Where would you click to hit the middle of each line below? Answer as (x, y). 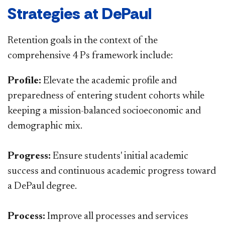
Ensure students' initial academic (120, 156)
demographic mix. (45, 126)
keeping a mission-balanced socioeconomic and (104, 111)
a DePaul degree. (42, 186)
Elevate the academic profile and (109, 81)
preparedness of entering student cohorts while (106, 96)
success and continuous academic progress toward (112, 171)
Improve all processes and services (117, 216)
